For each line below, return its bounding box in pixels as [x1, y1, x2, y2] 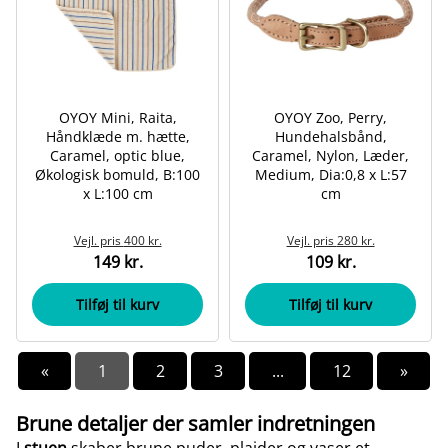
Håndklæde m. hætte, [45, 127, 190, 146]
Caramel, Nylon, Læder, [252, 146, 409, 165]
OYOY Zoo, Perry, [274, 108, 387, 127]
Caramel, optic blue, [50, 146, 185, 165]
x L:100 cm [82, 184, 153, 203]
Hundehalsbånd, [274, 127, 387, 146]
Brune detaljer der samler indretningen [16, 410, 375, 437]
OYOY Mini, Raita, [58, 108, 177, 127]
